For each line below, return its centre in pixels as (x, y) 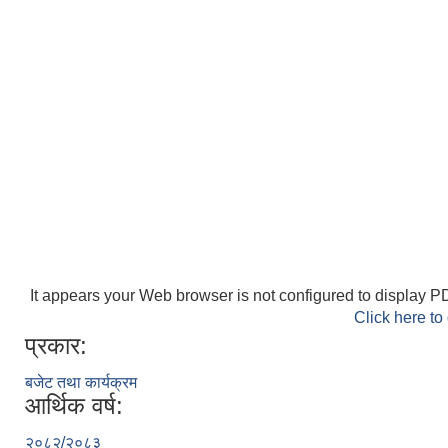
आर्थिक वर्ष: (74, 405)
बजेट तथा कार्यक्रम (81, 382)
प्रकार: (56, 345)
